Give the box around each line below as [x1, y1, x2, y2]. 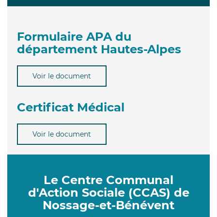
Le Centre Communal [44, 172, 173, 187]
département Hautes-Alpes [17, 42, 181, 56]
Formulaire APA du [17, 29, 131, 44]
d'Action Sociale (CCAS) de [28, 185, 189, 200]
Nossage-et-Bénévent [43, 198, 174, 212]
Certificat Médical [17, 100, 124, 114]
